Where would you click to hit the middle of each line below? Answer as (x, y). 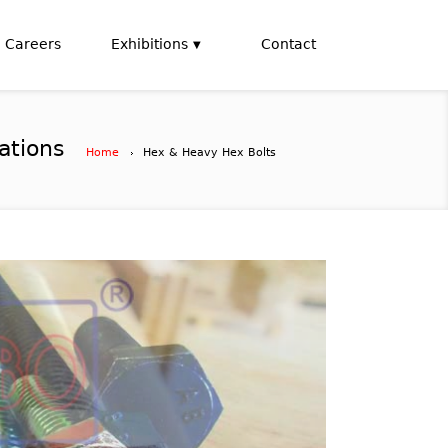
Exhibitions (149, 44)
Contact (288, 44)
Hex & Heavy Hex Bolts (209, 152)
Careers (33, 44)
